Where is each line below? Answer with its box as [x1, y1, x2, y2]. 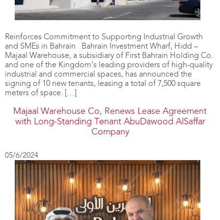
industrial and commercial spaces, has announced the [5, 69, 192, 79]
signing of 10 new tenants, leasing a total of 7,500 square [5, 78, 201, 88]
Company [91, 126, 129, 137]
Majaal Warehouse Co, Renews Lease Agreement [13, 105, 207, 116]
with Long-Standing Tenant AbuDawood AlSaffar [15, 115, 205, 127]
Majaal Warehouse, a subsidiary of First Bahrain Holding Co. [5, 50, 213, 60]
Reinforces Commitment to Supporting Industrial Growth [5, 31, 203, 41]
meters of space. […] [5, 87, 77, 97]
